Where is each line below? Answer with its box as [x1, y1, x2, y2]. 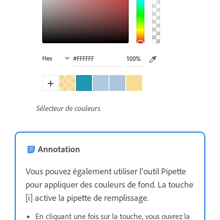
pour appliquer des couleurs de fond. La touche [26, 178, 193, 190]
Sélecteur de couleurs [36, 103, 101, 113]
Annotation [38, 143, 80, 154]
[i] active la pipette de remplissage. [26, 192, 149, 203]
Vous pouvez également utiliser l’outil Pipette [26, 165, 186, 176]
